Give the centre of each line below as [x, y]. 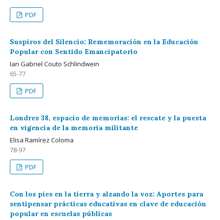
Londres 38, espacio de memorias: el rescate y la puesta [108, 118]
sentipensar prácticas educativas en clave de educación [108, 204]
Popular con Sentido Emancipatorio [74, 52]
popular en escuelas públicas [61, 214]
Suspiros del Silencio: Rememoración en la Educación [104, 42]
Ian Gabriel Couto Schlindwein [55, 64]
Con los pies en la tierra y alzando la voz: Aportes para [107, 194]
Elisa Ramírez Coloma [42, 140]
